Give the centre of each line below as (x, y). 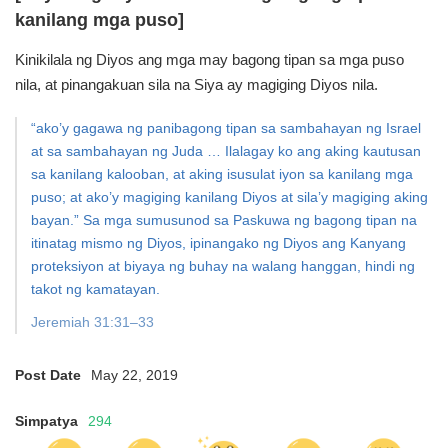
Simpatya (46, 421)
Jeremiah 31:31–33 (92, 322)
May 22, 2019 (134, 375)
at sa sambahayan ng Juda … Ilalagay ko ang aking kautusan (226, 151)
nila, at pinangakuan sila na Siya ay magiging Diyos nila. (196, 84)
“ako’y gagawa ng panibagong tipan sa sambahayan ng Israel (226, 128)
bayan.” (55, 220)
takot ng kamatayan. (95, 289)
